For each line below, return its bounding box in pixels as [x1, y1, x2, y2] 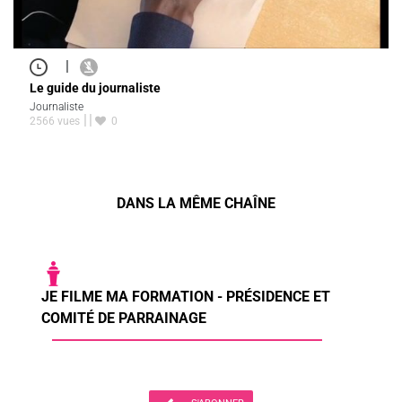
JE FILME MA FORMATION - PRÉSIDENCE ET [41, 288, 330, 306]
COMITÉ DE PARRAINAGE [41, 310, 206, 328]
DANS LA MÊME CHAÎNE [116, 195, 275, 213]
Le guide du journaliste [30, 81, 161, 96]
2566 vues [30, 115, 80, 128]
